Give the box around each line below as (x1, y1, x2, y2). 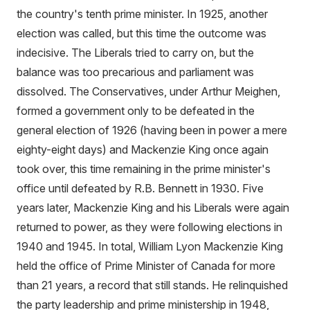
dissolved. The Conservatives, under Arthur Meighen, (17, 84, 280, 98)
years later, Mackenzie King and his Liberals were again (17, 200, 289, 215)
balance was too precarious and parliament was (17, 64, 254, 79)
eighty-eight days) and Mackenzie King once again (17, 142, 268, 156)
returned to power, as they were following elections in (17, 219, 282, 234)
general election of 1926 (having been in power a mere (17, 122, 287, 137)
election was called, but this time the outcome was (17, 26, 266, 40)
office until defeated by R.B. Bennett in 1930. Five (17, 181, 264, 195)
